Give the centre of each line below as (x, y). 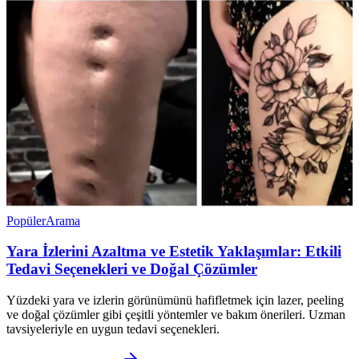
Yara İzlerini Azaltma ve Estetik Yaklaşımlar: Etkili (174, 252)
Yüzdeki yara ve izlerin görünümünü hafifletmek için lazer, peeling (175, 300)
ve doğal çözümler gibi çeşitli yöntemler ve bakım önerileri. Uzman (176, 314)
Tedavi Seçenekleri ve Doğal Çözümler (132, 269)
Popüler (26, 220)
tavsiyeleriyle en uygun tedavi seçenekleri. (113, 329)
